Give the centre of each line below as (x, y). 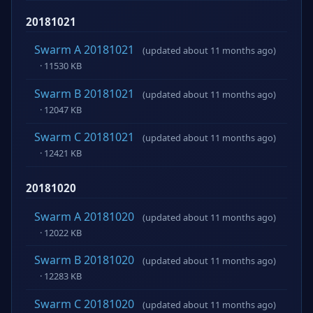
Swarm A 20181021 (84, 50)
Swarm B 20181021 (84, 93)
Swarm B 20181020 (84, 260)
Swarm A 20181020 (84, 216)
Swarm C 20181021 (84, 137)
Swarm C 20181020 (84, 304)
